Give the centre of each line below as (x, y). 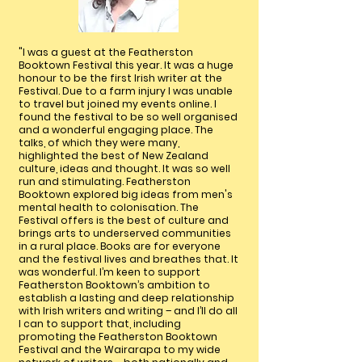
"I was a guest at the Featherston (106, 52)
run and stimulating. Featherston (105, 181)
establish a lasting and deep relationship (126, 298)
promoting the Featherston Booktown (118, 337)
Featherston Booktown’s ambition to (114, 285)
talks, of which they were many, (99, 143)
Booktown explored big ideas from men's (126, 194)
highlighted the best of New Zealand (114, 156)
